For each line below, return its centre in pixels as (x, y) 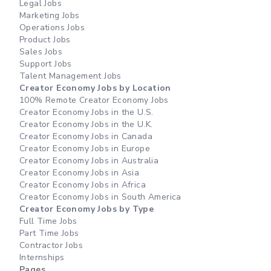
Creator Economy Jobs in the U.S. (87, 112)
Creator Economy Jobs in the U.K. (86, 124)
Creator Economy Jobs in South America (100, 197)
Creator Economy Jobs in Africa (83, 185)
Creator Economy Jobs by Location (95, 88)
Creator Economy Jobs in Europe (85, 149)
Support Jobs (46, 64)
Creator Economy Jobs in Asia (80, 173)
